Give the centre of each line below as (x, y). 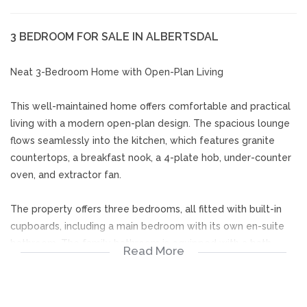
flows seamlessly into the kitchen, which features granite (143, 140)
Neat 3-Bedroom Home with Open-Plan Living (117, 72)
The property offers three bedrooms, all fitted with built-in (146, 209)
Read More (153, 251)
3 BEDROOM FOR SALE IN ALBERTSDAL (114, 37)
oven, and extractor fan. (66, 175)
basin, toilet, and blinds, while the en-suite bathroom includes (153, 260)
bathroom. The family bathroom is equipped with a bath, (142, 243)
